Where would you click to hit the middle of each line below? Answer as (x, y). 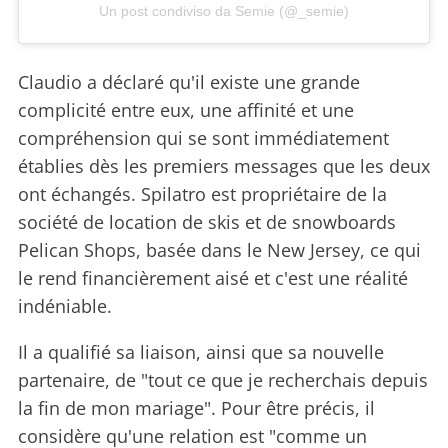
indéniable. (65, 306)
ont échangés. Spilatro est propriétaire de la (202, 194)
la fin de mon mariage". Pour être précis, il (196, 408)
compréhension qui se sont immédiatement (203, 138)
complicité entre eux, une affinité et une (186, 110)
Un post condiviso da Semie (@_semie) (224, 11)
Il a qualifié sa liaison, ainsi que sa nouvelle (201, 352)
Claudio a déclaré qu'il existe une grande (189, 82)
